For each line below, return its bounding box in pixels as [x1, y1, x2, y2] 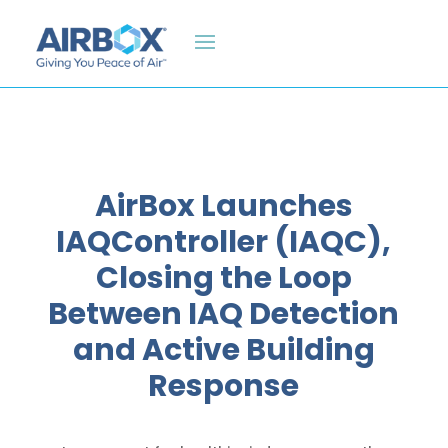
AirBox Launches [94, 185, 353, 228]
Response [148, 365, 300, 408]
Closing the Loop [95, 257, 352, 300]
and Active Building [72, 329, 375, 372]
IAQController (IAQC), [56, 221, 392, 264]
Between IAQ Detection [48, 293, 400, 336]
